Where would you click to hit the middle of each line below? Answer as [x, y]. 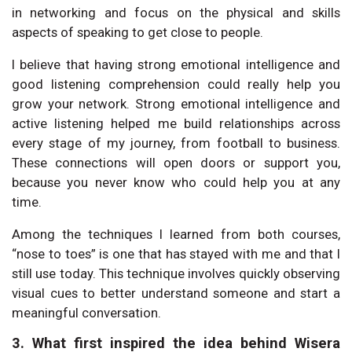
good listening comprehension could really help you [176, 84]
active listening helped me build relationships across [176, 123]
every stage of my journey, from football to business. [176, 143]
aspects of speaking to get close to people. [137, 32]
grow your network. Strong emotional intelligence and [176, 103]
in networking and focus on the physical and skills [176, 12]
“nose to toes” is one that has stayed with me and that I [176, 253]
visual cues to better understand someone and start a [176, 293]
